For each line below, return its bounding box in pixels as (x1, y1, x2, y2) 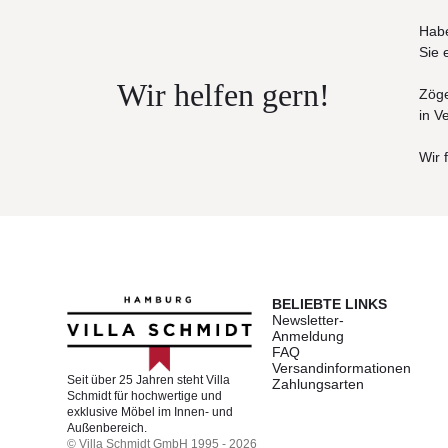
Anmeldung (272, 328, 345, 345)
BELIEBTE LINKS (272, 296, 388, 313)
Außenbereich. (67, 420, 148, 435)
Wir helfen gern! (116, 76, 330, 113)
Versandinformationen (272, 360, 412, 377)
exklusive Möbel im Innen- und (67, 404, 234, 419)
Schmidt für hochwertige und (67, 388, 223, 403)
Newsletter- (272, 312, 345, 329)
